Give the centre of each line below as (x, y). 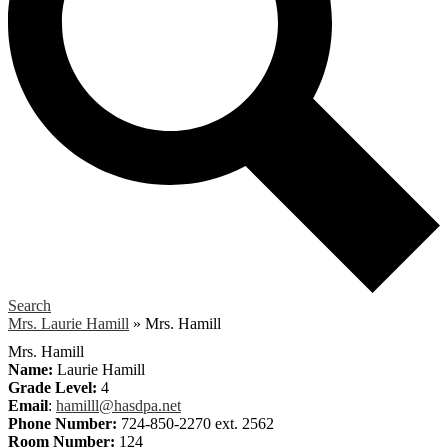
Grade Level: (52, 387)
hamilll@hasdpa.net (118, 405)
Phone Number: (62, 423)
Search (29, 305)
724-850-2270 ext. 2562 (195, 423)
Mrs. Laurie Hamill (68, 323)
